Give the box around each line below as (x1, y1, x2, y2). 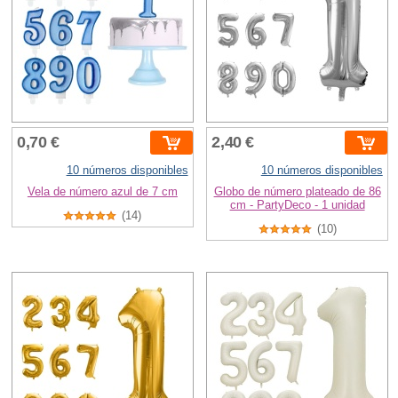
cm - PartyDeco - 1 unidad (229, 198, 365, 212)
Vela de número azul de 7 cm (27, 185, 178, 199)
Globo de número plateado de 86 (213, 185, 381, 199)
